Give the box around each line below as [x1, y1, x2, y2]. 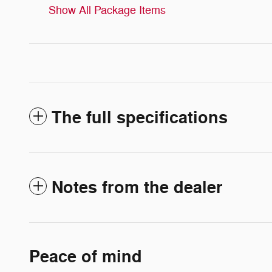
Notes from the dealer [52, 177, 223, 199]
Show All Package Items [49, 4, 166, 18]
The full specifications [52, 107, 228, 129]
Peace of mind [29, 246, 142, 268]
